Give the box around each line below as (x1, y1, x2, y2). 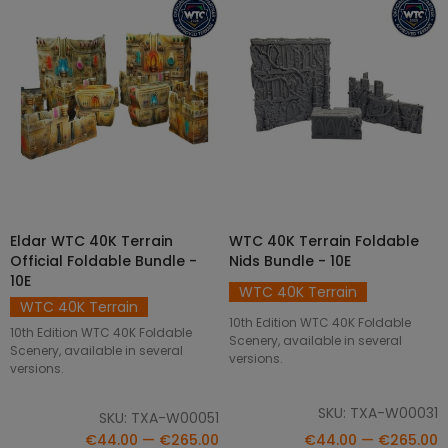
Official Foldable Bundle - (10, 251, 197, 272)
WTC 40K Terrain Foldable (229, 231, 419, 252)
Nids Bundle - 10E (229, 251, 351, 272)
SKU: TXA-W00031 (318, 402, 438, 423)
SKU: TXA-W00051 (99, 407, 219, 428)
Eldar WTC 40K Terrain (10, 231, 173, 252)
